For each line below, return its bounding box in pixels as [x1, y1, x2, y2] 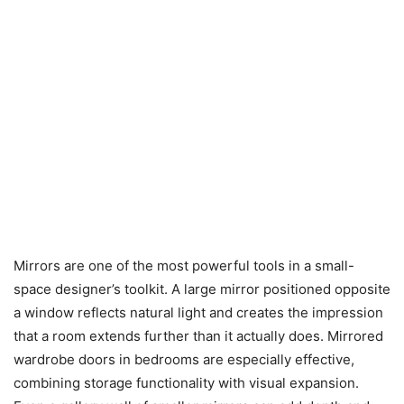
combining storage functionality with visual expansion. [14, 373, 359, 391]
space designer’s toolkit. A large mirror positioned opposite [14, 280, 390, 298]
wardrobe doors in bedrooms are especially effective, [14, 350, 354, 368]
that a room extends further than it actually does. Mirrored [14, 326, 383, 344]
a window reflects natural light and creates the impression [14, 303, 383, 321]
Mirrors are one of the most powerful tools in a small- [14, 256, 354, 274]
